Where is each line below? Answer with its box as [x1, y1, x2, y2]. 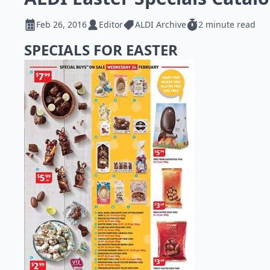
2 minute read [198, 19, 256, 30]
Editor [99, 19, 123, 30]
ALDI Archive [135, 19, 186, 30]
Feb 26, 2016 [36, 19, 87, 30]
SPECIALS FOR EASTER [24, 40, 181, 60]
